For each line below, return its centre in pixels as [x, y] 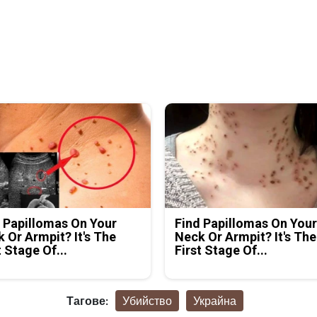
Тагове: [87, 301]
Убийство [147, 301]
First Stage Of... [221, 250]
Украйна [214, 301]
